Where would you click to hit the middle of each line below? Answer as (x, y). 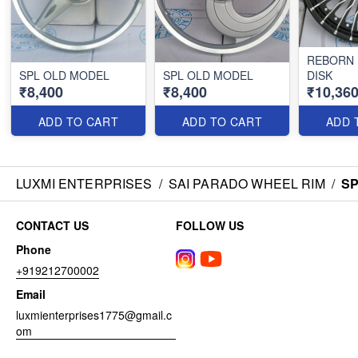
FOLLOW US (210, 225)
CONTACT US (52, 225)
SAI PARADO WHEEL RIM (247, 183)
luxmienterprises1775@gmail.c (94, 314)
